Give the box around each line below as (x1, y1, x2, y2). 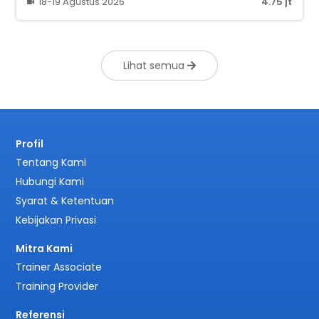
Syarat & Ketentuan (16, 193, 115, 208)
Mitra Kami (16, 241, 73, 256)
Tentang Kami (16, 155, 87, 169)
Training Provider (16, 278, 99, 293)
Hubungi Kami (16, 174, 85, 189)
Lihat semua (123, 58, 187, 73)
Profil (16, 136, 44, 151)
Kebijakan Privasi (16, 212, 97, 227)
